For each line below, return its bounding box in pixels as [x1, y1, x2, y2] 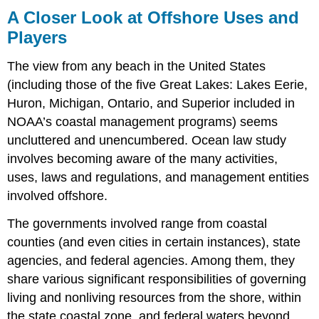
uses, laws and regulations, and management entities [7, 170, 310, 185]
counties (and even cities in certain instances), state [7, 235, 301, 250]
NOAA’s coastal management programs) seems [7, 115, 278, 130]
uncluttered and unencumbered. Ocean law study [7, 133, 287, 148]
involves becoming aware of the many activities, [7, 152, 278, 167]
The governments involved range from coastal [7, 216, 268, 231]
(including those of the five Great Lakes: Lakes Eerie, [7, 78, 308, 93]
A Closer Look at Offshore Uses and [7, 8, 300, 28]
